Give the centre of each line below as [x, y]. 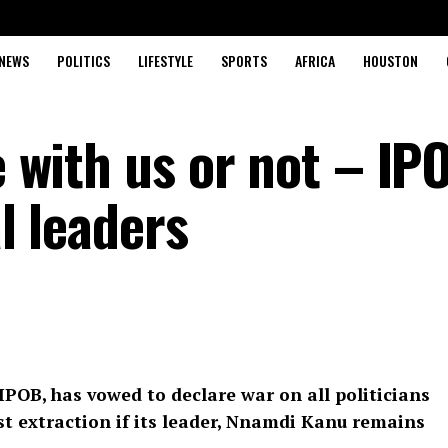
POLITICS [83, 60]
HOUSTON [390, 60]
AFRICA [314, 60]
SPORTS [243, 60]
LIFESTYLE [165, 60]
